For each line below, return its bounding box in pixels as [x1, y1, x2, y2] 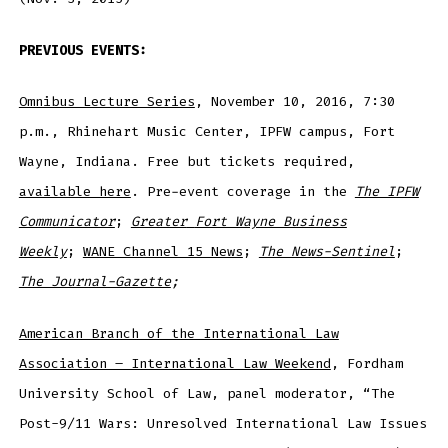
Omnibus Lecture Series [18, 93, 195, 111]
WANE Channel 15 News [82, 243, 243, 261]
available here [18, 183, 131, 201]
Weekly [18, 243, 67, 261]
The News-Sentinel [258, 243, 395, 261]
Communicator [18, 213, 115, 231]
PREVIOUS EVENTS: [18, 41, 147, 59]
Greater [130, 213, 187, 231]
